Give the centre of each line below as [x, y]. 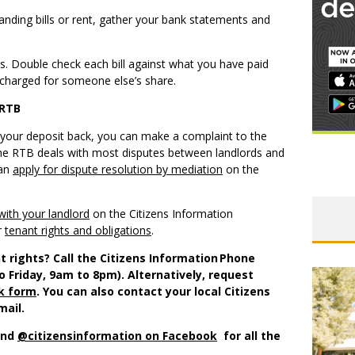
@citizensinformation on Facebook [117, 336]
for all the [250, 336]
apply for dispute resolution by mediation [118, 170]
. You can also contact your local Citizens [153, 292]
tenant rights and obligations [78, 231]
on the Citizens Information [161, 214]
